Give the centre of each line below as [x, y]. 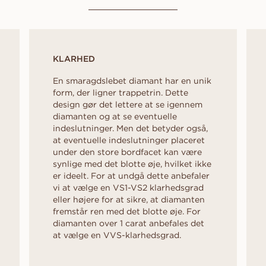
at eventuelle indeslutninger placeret [129, 140]
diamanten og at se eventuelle [115, 116]
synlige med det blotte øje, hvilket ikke [132, 164]
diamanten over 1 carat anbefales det [129, 223]
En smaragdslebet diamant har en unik [132, 80]
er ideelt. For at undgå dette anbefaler [131, 175]
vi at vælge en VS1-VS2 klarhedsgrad [128, 187]
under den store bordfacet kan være [127, 152]
